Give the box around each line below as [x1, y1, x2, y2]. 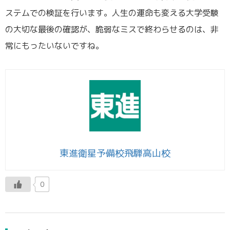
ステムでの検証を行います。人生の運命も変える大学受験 [5, 7, 219, 18]
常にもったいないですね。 [5, 40, 104, 51]
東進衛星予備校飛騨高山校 [60, 146, 170, 160]
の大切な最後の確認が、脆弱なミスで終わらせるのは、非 [5, 23, 219, 35]
